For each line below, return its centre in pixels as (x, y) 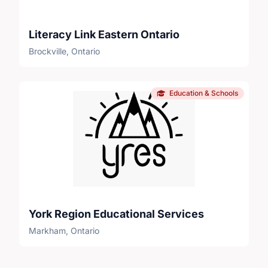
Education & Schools (204, 93)
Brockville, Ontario (64, 51)
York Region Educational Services (116, 214)
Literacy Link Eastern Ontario (104, 34)
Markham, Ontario (64, 230)
